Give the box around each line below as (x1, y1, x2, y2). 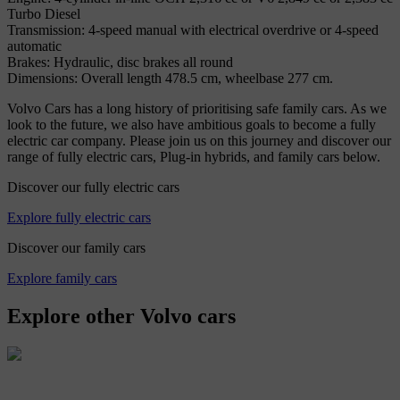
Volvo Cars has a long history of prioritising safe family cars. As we (7, 101, 387, 116)
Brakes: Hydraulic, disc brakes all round (7, 54, 233, 70)
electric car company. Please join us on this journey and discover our (7, 133, 391, 148)
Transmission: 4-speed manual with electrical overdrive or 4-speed (7, 22, 379, 37)
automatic (7, 38, 62, 54)
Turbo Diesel (7, 6, 80, 21)
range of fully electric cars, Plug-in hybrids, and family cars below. (7, 149, 380, 164)
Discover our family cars (7, 240, 146, 255)
